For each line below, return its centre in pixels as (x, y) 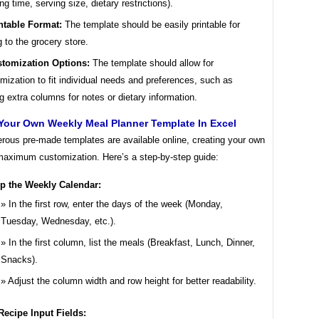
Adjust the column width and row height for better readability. (132, 281)
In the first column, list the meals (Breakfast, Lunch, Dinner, (132, 242)
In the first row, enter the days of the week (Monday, (116, 204)
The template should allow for (152, 63)
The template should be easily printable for (151, 24)
